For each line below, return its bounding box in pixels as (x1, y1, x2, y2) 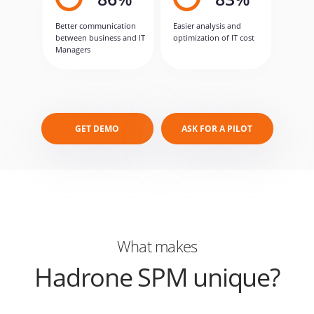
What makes (116, 235, 198, 257)
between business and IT (55, 32, 145, 43)
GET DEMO (75, 122, 119, 135)
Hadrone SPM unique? (34, 259, 280, 294)
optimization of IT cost (173, 32, 254, 43)
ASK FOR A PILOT (182, 122, 252, 135)
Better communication (55, 20, 136, 31)
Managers (55, 43, 90, 55)
